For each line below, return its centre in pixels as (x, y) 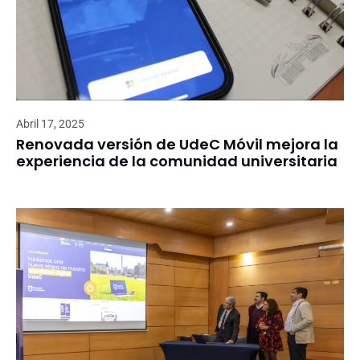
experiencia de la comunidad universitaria (177, 161)
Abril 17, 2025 (50, 123)
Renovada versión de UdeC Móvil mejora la (177, 144)
